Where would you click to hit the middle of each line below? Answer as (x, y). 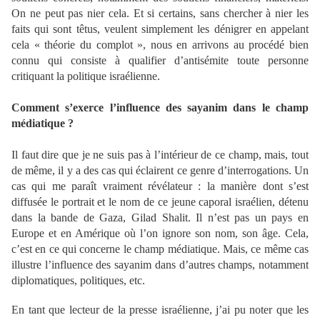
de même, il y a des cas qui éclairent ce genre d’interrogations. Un (160, 171)
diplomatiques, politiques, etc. (78, 281)
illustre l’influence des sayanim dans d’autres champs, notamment (160, 265)
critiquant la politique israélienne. (86, 76)
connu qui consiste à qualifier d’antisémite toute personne (160, 61)
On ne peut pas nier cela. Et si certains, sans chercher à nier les (160, 14)
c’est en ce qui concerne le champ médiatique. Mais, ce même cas (160, 249)
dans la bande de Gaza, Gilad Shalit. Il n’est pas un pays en (160, 218)
